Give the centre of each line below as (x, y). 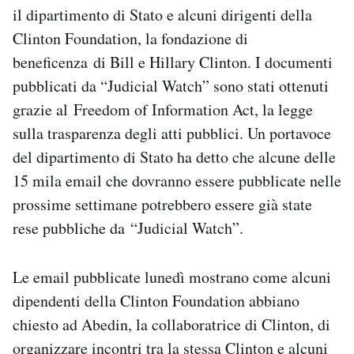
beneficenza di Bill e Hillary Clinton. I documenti (173, 62)
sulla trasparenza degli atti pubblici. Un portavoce (172, 134)
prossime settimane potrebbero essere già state (162, 205)
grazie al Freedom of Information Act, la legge (163, 110)
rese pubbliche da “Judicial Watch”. (128, 228)
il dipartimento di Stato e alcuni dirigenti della (162, 15)
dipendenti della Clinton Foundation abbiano (156, 301)
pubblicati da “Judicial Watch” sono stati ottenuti (171, 86)
